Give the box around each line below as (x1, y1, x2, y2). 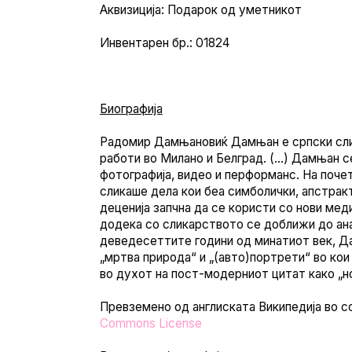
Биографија (99, 101, 163, 116)
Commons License (99, 315, 202, 331)
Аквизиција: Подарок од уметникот (99, 2, 302, 17)
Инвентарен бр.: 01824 (99, 35, 230, 50)
